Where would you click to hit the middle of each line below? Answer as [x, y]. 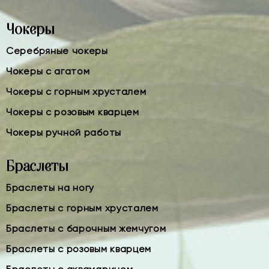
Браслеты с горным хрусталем [82, 208]
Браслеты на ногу [50, 188]
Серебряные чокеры [57, 51]
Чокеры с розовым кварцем [73, 112]
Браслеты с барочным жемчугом [86, 228]
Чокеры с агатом [48, 71]
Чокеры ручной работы [64, 132]
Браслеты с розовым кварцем [79, 249]
